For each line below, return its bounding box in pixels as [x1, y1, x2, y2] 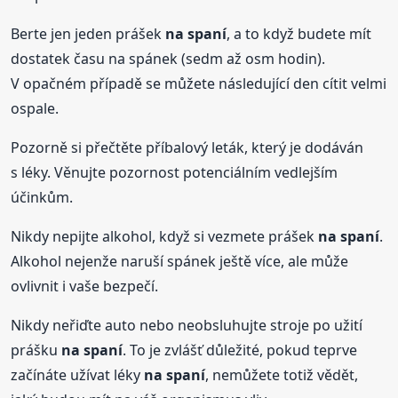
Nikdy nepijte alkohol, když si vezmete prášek [11, 226, 319, 246]
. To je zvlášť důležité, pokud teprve [123, 339, 358, 360]
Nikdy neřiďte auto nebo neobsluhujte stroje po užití [11, 314, 363, 335]
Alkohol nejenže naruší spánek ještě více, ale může [11, 251, 349, 271]
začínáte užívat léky [11, 364, 145, 385]
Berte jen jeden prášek [11, 23, 166, 44]
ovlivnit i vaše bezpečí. [11, 275, 159, 296]
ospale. [11, 98, 60, 118]
